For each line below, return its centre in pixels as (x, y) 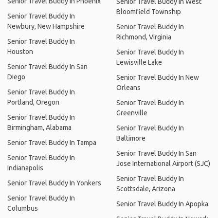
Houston (20, 51)
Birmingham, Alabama (39, 127)
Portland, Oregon (33, 102)
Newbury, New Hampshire (46, 26)
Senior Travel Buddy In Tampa (52, 142)
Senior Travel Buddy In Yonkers (54, 183)
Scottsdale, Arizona (146, 189)
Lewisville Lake (139, 62)
